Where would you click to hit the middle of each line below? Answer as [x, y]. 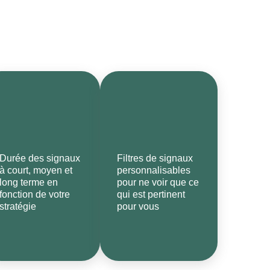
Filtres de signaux [155, 158]
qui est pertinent [151, 194]
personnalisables [154, 170]
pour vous [138, 206]
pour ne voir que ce [158, 182]
